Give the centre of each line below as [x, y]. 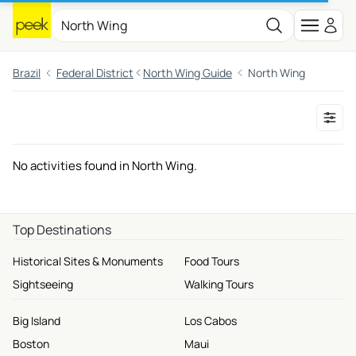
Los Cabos [211, 321]
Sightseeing [43, 284]
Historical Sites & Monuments [88, 261]
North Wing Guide [188, 73]
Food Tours [212, 261]
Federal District [95, 73]
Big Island [37, 321]
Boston [31, 344]
